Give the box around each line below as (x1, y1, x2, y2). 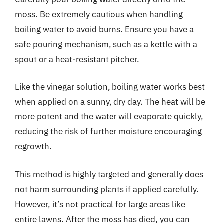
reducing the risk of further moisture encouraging (15, 126, 202, 137)
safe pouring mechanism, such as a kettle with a (15, 38, 197, 50)
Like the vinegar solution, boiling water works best (15, 81, 205, 92)
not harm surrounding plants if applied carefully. (15, 183, 199, 195)
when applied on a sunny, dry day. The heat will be (15, 96, 205, 107)
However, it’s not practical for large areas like (15, 198, 185, 210)
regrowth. (15, 141, 52, 152)
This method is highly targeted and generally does (15, 168, 203, 180)
